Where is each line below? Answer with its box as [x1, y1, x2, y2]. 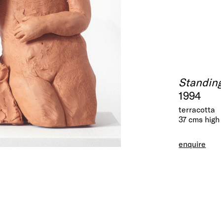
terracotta [179, 105, 216, 114]
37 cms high [179, 114, 220, 124]
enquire [179, 139, 206, 149]
